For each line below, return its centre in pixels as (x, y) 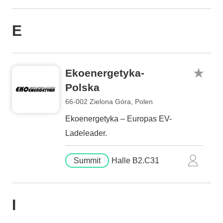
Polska (82, 87)
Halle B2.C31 (135, 161)
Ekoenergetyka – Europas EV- (118, 119)
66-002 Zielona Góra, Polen (109, 102)
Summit (87, 161)
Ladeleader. (86, 133)
